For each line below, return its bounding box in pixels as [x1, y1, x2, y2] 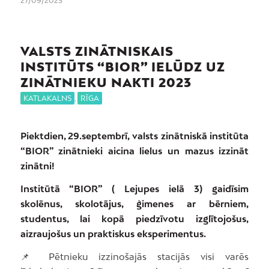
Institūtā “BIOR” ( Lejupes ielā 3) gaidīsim [20, 183, 249, 194]
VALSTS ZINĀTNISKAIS [20, 44, 174, 59]
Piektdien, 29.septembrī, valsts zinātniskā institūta [20, 130, 249, 141]
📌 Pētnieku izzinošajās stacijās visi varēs [20, 250, 249, 262]
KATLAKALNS [23, 94, 71, 103]
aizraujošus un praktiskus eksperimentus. [20, 228, 206, 239]
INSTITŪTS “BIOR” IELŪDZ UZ [20, 59, 225, 74]
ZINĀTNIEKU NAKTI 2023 [20, 75, 192, 90]
